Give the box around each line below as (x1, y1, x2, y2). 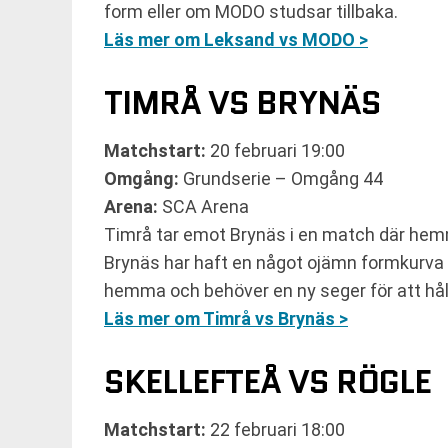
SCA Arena (158, 196, 249, 217)
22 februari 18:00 (206, 419, 345, 440)
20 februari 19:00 (206, 140, 345, 161)
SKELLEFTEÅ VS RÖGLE (104, 359, 431, 405)
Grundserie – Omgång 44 (179, 168, 383, 189)
